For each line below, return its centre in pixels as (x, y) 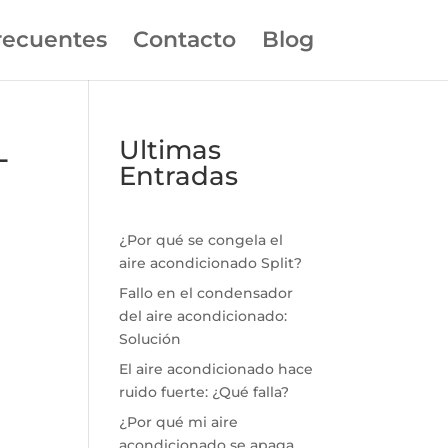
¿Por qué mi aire (179, 422)
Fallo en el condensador (206, 293)
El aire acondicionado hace (216, 369)
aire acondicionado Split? (211, 263)
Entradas (179, 176)
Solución (150, 339)
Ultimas (170, 150)
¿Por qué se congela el (201, 240)
